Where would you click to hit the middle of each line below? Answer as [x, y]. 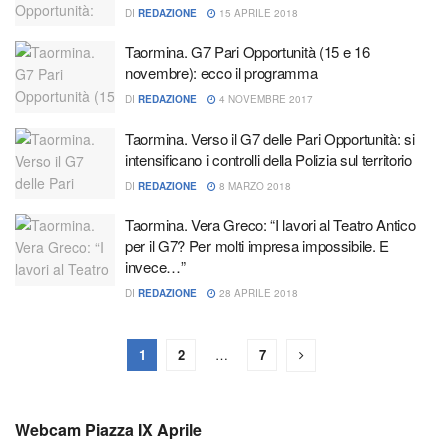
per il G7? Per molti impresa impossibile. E [257, 245]
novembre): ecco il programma [221, 72]
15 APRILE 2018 [257, 12]
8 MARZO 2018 [253, 185]
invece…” [155, 266]
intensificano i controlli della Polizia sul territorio [268, 159]
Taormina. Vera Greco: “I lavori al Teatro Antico [270, 224]
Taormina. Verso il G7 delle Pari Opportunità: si [270, 138]
